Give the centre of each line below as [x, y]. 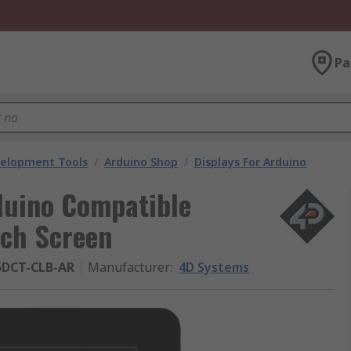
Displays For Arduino [250, 162]
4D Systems [214, 267]
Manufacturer [129, 267]
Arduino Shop [141, 162]
